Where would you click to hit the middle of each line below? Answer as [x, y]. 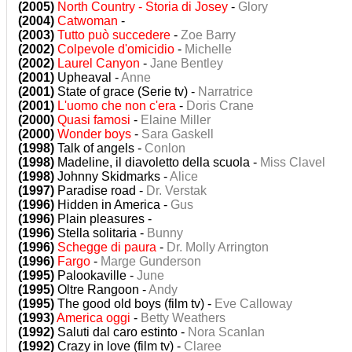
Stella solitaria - [101, 233]
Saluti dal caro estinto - [121, 332]
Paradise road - [100, 191]
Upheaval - [88, 77]
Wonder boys [94, 134]
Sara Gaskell [178, 134]
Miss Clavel [293, 162]
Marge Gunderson [151, 261]
